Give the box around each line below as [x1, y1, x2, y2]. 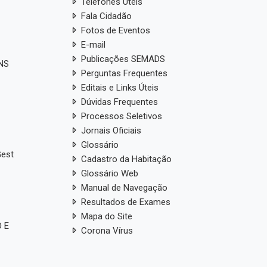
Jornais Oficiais [80, 125, 141, 136]
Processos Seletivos [80, 110, 162, 122]
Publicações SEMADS [80, 53, 165, 64]
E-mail [80, 39, 105, 50]
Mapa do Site [80, 210, 132, 222]
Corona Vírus [80, 225, 133, 236]
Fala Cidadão [80, 10, 132, 21]
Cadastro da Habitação [80, 153, 172, 164]
